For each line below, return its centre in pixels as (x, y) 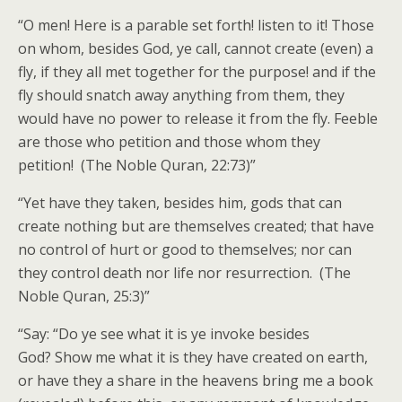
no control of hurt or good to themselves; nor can (185, 249)
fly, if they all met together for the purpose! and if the (197, 72)
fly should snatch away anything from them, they (181, 95)
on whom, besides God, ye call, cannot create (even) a (196, 48)
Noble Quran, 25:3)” (84, 296)
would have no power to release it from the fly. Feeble (198, 118)
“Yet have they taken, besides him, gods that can (180, 203)
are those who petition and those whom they (169, 142)
